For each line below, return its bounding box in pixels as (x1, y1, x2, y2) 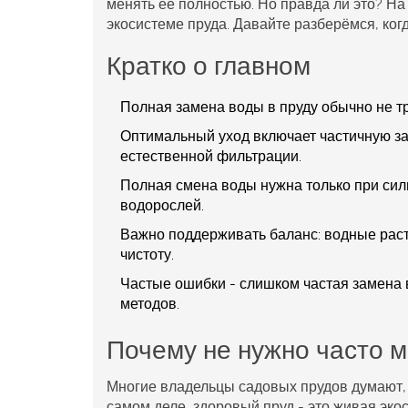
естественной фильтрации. (120, 147, 301, 165)
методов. (120, 294, 179, 312)
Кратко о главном (107, 50, 311, 81)
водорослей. (120, 196, 204, 214)
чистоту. (120, 245, 174, 263)
